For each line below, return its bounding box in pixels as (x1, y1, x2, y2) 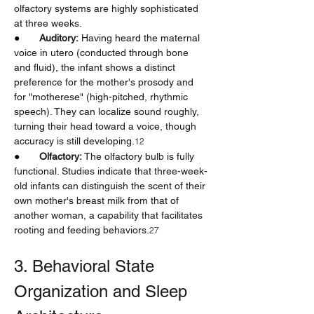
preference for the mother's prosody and (14, 76, 196, 88)
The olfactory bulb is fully (82, 151, 197, 162)
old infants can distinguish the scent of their (14, 180, 208, 191)
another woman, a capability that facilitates (14, 210, 205, 221)
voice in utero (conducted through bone (14, 47, 191, 58)
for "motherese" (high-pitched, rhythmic (14, 91, 191, 102)
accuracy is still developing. (14, 135, 135, 146)
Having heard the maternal (78, 32, 203, 43)
